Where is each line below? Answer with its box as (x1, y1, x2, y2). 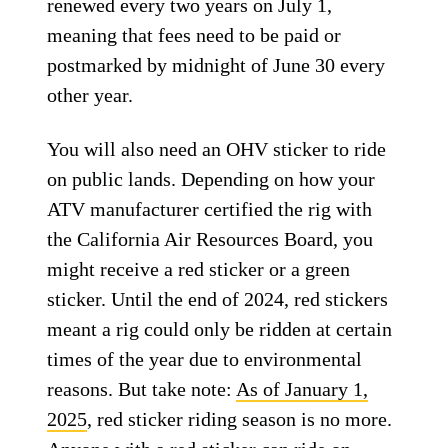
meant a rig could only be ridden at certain (47, 318, 393, 340)
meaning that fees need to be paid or (47, 24, 342, 46)
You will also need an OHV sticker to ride (47, 138, 387, 160)
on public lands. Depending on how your (47, 168, 376, 190)
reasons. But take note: (47, 378, 237, 400)
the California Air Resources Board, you (47, 228, 374, 250)
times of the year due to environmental (47, 348, 363, 370)
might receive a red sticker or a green (47, 258, 351, 280)
